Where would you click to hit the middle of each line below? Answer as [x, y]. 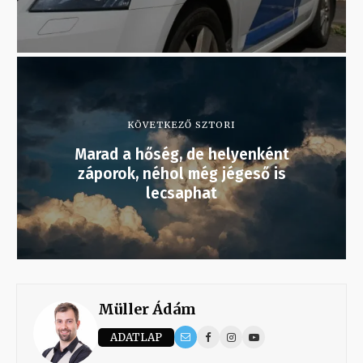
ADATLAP [136, 337]
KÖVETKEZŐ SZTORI [181, 125]
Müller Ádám [147, 310]
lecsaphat [181, 194]
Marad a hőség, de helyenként [181, 155]
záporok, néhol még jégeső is [181, 174]
